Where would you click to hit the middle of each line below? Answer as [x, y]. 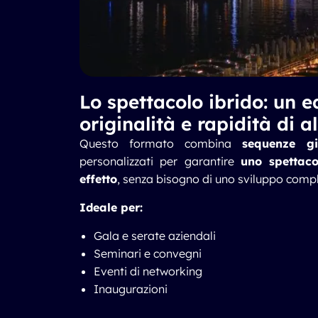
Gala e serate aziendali [155, 236]
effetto [98, 179]
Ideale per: [111, 207]
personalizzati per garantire [160, 161]
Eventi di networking [148, 271]
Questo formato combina [161, 143]
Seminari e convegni [148, 253]
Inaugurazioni [131, 289]
